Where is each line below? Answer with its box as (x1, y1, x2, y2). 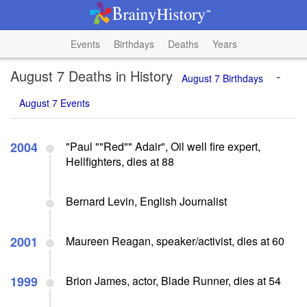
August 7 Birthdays (182, 71, 263, 85)
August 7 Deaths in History (10, 66, 173, 86)
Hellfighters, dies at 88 (66, 153, 174, 169)
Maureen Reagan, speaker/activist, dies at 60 (66, 232, 284, 249)
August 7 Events (19, 95, 90, 110)
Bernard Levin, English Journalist (66, 193, 227, 209)
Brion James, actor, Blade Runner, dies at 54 (66, 272, 281, 288)
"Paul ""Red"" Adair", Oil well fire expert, (66, 138, 260, 154)
